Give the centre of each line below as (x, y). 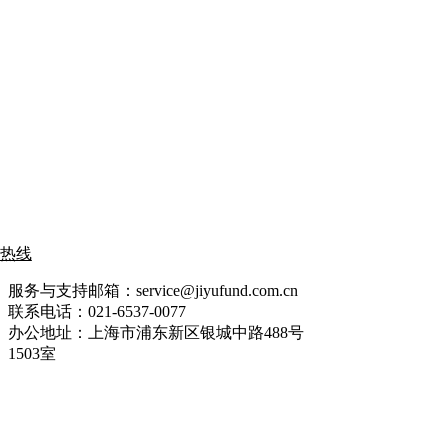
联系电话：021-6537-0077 (96, 311)
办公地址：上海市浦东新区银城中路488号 (155, 332)
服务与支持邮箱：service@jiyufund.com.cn (152, 290)
